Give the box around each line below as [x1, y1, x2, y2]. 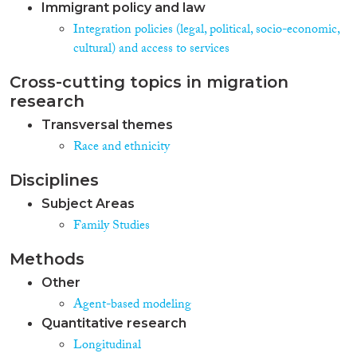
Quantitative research [41, 315, 186, 331]
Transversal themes [41, 116, 173, 132]
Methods [10, 249, 84, 269]
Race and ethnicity [73, 136, 170, 159]
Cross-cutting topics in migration [10, 72, 288, 92]
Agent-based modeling [73, 294, 191, 316]
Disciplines [10, 170, 99, 190]
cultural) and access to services [73, 38, 229, 61]
